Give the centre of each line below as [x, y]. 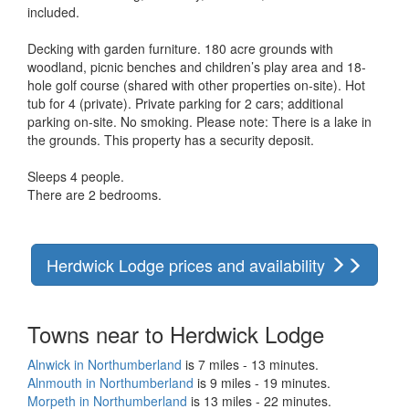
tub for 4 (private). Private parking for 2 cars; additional [185, 103]
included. [53, 11]
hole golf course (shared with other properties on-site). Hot [196, 84]
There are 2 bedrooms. [94, 194]
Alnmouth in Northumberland [110, 382]
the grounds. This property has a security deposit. [171, 139]
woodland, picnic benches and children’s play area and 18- [197, 66]
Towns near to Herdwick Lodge [176, 333]
